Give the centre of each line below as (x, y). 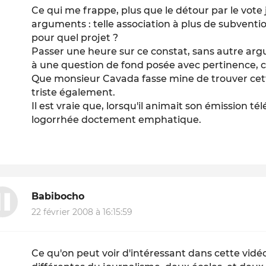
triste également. (74, 93)
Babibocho (58, 197)
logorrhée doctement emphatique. (117, 120)
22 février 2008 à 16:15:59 (82, 212)
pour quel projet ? (75, 38)
